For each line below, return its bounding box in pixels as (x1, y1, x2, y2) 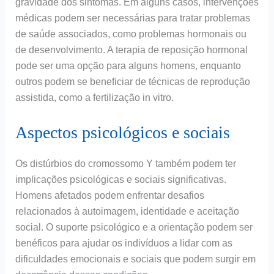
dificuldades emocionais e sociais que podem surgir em (15, 254, 256, 265)
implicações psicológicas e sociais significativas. (15, 174, 226, 185)
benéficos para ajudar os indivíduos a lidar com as (15, 238, 232, 249)
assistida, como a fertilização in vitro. (15, 92, 174, 103)
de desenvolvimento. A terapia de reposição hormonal (15, 45, 248, 56)
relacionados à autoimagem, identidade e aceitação (15, 206, 239, 217)
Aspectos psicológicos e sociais (15, 123, 230, 143)
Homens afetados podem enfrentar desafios (15, 190, 204, 201)
